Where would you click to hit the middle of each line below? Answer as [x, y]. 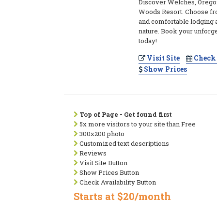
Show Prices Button [108, 172]
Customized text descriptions [124, 143]
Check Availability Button [117, 182]
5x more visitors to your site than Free [137, 124]
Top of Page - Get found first [126, 114]
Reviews [92, 153]
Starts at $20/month [122, 196]
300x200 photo [101, 134]
